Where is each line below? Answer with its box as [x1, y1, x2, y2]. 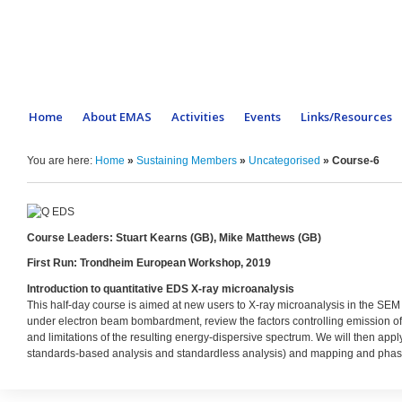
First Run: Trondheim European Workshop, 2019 [27, 257, 271, 270]
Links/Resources [301, 109, 392, 125]
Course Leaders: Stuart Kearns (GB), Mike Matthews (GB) [27, 231, 321, 244]
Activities [171, 109, 224, 125]
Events [244, 109, 281, 125]
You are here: [27, 154, 95, 167]
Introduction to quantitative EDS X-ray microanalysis [27, 283, 294, 296]
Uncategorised [249, 154, 320, 167]
